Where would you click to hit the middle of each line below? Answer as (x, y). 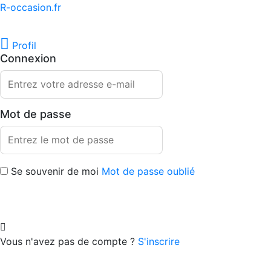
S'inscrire (159, 241)
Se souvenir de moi (55, 171)
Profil (24, 45)
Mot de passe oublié (148, 171)
